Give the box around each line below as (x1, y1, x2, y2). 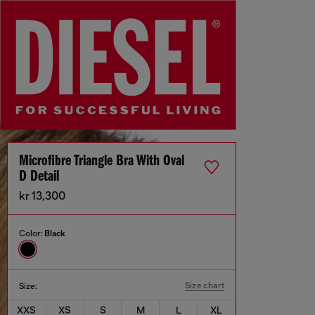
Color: (19, 229, 44, 239)
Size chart (185, 281, 224, 291)
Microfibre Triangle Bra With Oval (19, 153, 184, 170)
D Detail (19, 169, 59, 186)
